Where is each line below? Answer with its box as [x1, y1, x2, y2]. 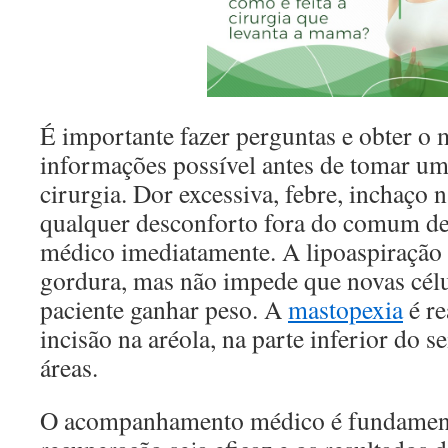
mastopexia [288, 292, 403, 327]
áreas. [40, 350, 98, 385]
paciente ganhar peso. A [40, 292, 288, 327]
